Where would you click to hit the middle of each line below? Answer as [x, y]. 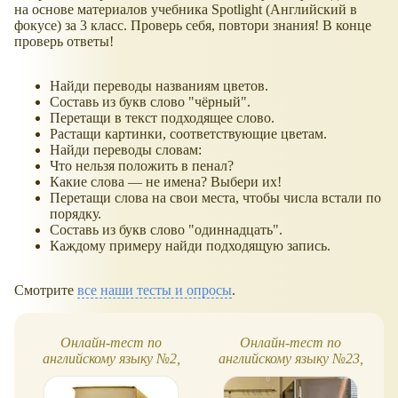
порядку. [76, 213]
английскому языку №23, [291, 359]
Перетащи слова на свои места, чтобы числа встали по [215, 197]
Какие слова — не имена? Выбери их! [166, 181]
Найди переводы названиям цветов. [159, 85]
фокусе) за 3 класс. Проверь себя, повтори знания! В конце [193, 25]
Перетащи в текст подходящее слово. [162, 117]
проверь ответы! [64, 41]
